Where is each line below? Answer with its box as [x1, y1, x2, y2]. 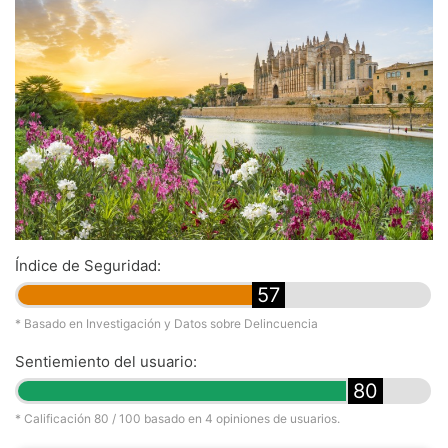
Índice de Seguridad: [15, 256, 161, 276]
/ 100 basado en [109, 410, 205, 426]
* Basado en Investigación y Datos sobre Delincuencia [15, 315, 318, 331]
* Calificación [15, 410, 94, 426]
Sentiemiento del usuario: [15, 351, 197, 371]
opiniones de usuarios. [213, 410, 340, 426]
